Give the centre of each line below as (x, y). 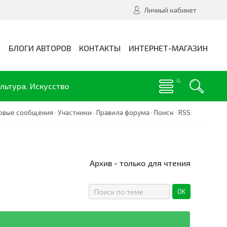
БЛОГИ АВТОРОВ (40, 48)
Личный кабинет (170, 10)
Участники (75, 112)
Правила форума (123, 112)
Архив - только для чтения (140, 163)
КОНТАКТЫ (100, 48)
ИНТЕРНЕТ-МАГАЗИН (168, 48)
